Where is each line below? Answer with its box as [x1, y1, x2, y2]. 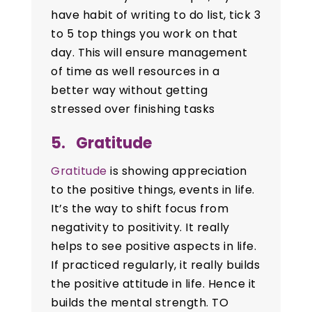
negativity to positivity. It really [51, 219, 230, 236]
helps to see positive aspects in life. [51, 238, 257, 255]
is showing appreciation [107, 163, 247, 180]
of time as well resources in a [51, 63, 220, 80]
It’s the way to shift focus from [51, 201, 229, 217]
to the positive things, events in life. [51, 182, 255, 198]
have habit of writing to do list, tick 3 [51, 7, 261, 24]
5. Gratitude [51, 132, 153, 155]
